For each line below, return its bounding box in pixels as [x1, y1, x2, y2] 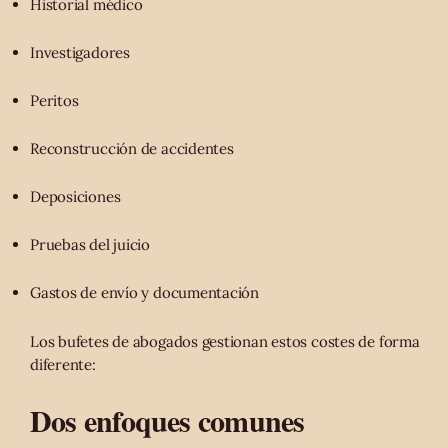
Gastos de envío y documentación [30, 283, 260, 303]
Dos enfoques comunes [30, 397, 305, 442]
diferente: [30, 354, 96, 374]
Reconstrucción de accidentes [30, 139, 234, 159]
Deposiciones [30, 187, 121, 207]
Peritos [30, 91, 79, 111]
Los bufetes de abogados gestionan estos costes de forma [30, 331, 420, 351]
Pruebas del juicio [30, 235, 150, 255]
